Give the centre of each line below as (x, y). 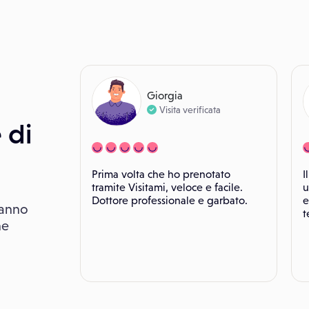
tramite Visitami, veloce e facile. (167, 187)
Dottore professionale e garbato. (170, 200)
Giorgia (165, 95)
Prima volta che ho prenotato (161, 174)
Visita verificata (190, 109)
